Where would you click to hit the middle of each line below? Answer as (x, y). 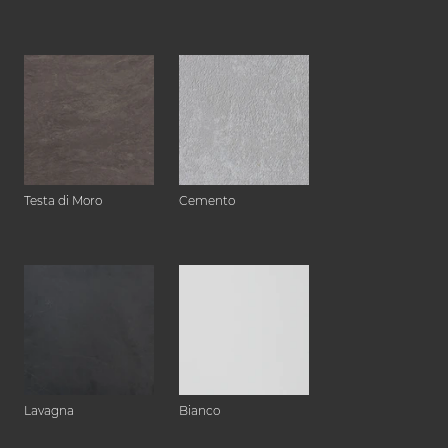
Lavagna (49, 411)
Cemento (207, 201)
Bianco (199, 411)
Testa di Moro (63, 201)
